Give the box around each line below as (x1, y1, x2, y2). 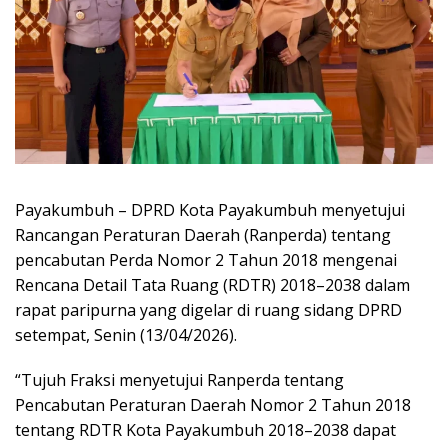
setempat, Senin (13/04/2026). (15, 324, 237, 347)
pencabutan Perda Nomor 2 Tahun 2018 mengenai (15, 249, 397, 272)
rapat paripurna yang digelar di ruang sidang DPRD (15, 299, 402, 322)
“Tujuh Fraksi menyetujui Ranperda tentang (15, 369, 344, 392)
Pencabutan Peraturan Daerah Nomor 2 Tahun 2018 (15, 394, 411, 417)
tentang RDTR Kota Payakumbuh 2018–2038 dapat (15, 419, 396, 442)
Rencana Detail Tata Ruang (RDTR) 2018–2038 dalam (15, 274, 410, 297)
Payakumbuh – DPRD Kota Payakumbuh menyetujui (15, 199, 405, 222)
